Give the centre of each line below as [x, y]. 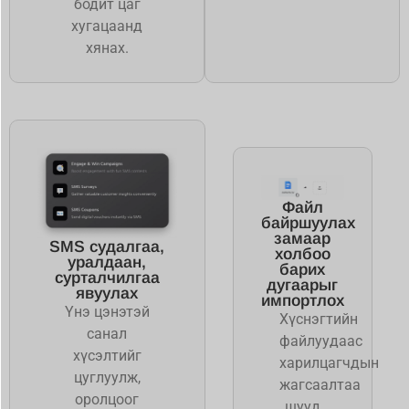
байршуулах [308, 223]
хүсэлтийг [107, 356]
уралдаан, [107, 262]
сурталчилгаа [107, 278]
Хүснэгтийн [318, 320]
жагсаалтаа [320, 385]
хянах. [107, 48]
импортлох [302, 301]
